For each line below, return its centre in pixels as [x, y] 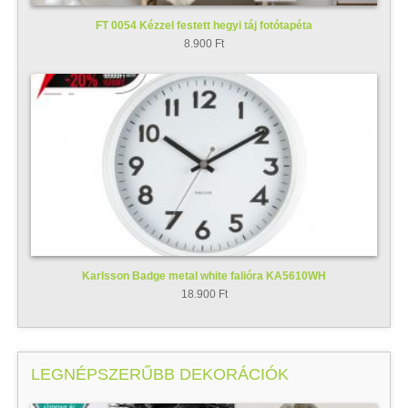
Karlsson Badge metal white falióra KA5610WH [204, 275]
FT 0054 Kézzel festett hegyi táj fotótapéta [204, 25]
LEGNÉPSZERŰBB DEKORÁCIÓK [159, 375]
